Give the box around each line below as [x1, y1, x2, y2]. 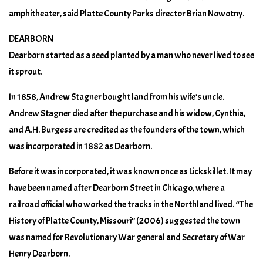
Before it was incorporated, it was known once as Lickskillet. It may [9, 165, 252, 177]
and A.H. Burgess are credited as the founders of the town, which [9, 123, 245, 136]
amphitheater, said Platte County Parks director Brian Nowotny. [9, 7, 244, 19]
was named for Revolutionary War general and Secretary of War [9, 231, 245, 243]
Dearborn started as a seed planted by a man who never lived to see [9, 49, 254, 61]
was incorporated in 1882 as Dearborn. [9, 140, 152, 152]
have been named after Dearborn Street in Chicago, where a [9, 181, 225, 194]
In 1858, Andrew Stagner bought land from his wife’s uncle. [9, 90, 224, 103]
